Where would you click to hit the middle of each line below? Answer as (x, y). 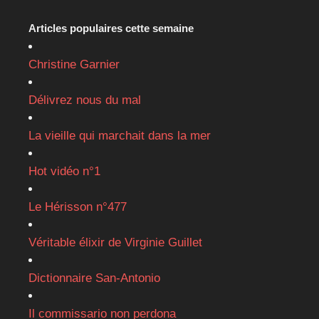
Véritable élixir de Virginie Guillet (115, 243)
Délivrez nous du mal (85, 100)
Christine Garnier (74, 65)
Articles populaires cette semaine (111, 28)
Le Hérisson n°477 (78, 207)
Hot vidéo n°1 (64, 172)
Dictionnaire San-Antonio (94, 278)
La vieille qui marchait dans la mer (120, 136)
